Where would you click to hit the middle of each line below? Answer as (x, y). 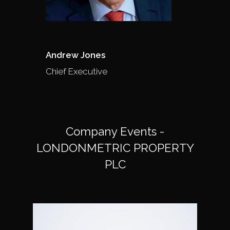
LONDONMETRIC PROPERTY (115, 148)
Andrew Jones (75, 55)
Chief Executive (76, 71)
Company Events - (115, 131)
